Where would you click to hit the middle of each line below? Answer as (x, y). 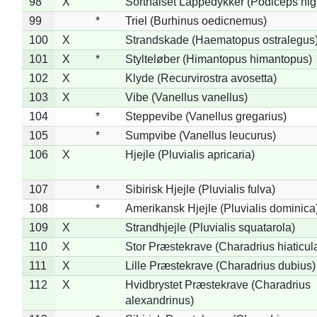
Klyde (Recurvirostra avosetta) (201, 78)
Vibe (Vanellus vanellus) (186, 97)
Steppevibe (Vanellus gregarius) (206, 116)
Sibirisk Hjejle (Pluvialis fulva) (200, 189)
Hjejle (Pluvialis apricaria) (190, 154)
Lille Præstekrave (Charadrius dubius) (220, 265)
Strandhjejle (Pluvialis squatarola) (210, 227)
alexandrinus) (159, 300)
